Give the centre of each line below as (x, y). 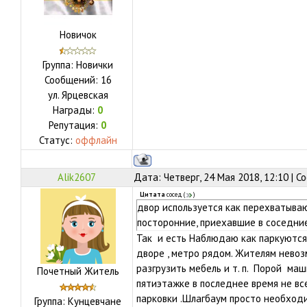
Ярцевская (85, 95)
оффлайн (96, 140)
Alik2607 (77, 177)
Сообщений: (72, 80)
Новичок (78, 35)
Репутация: (75, 125)
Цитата (152, 195)
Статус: (57, 140)
